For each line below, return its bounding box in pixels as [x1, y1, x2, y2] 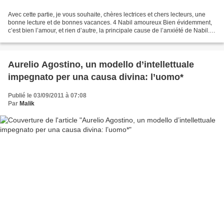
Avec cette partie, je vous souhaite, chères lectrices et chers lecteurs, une [8, 10, 205, 18]
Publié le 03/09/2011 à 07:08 [8, 91, 86, 99]
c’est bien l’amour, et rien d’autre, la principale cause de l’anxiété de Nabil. [8, 26, 209, 34]
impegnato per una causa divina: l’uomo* [8, 71, 183, 82]
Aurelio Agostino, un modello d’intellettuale [8, 59, 194, 69]
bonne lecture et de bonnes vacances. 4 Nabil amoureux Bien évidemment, [8, 18, 212, 26]
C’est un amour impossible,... [8, 34, 86, 42]
